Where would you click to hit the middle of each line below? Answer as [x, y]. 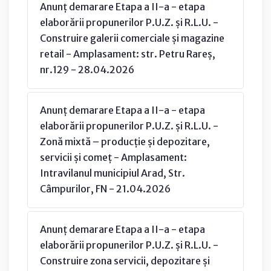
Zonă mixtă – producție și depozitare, [125, 141]
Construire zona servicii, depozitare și [125, 260]
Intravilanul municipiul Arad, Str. [113, 173]
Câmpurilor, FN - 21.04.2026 [105, 188]
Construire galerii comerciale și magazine [132, 38]
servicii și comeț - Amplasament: [113, 157]
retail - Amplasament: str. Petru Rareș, [128, 54]
